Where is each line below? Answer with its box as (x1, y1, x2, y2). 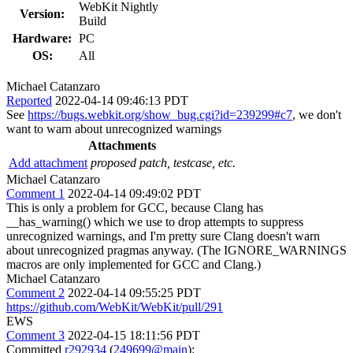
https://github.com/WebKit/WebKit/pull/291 (6, 299, 223, 314)
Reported (6, 93, 52, 107)
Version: (20, 6, 65, 20)
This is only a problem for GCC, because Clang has (6, 200, 263, 214)
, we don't (292, 107, 341, 121)
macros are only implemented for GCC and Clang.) (6, 257, 261, 271)
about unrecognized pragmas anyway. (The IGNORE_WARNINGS (6, 243, 347, 257)
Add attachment (9, 155, 87, 169)
